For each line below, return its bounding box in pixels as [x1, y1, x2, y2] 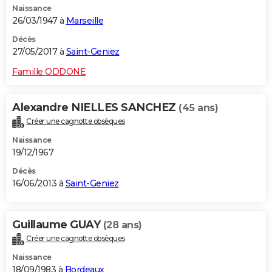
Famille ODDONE [12, 66, 86, 78]
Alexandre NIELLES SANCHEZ [12, 101, 178, 115]
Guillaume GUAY [12, 218, 103, 232]
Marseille [66, 15, 103, 27]
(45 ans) [178, 102, 218, 114]
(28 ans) [103, 219, 142, 231]
